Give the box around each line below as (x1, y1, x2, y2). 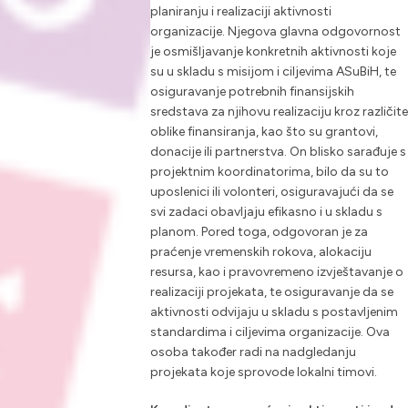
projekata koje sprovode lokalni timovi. (149, 364, 377, 381)
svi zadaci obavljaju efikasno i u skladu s (149, 204, 382, 220)
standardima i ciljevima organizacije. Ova (149, 324, 390, 341)
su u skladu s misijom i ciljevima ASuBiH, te (149, 64, 396, 80)
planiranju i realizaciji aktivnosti (149, 4, 331, 20)
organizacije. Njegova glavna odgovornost (149, 24, 401, 40)
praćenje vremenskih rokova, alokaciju (149, 244, 372, 260)
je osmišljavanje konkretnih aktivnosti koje (149, 44, 396, 60)
